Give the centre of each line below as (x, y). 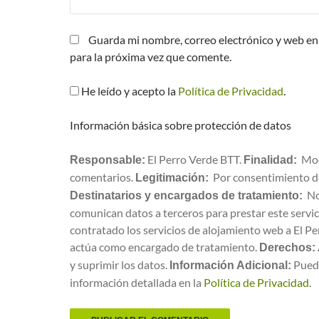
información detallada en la (137, 282)
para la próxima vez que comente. (151, 57)
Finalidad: (270, 160)
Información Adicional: (230, 265)
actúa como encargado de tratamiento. (164, 247)
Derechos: (287, 247)
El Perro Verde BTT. (194, 159)
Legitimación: (172, 178)
